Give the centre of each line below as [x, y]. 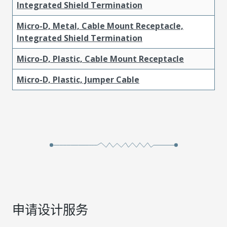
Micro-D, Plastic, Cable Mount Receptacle [100, 59]
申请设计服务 [50, 209]
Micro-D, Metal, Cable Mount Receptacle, [100, 26]
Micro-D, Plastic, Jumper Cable [78, 79]
